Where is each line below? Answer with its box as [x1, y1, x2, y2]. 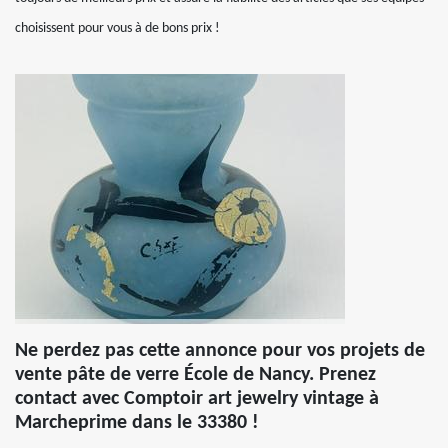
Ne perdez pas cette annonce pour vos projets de [15, 341, 425, 361]
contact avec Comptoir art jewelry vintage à [15, 389, 379, 409]
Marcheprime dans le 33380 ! [15, 413, 259, 433]
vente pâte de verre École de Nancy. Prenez [15, 365, 376, 385]
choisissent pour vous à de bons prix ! [15, 21, 220, 36]
